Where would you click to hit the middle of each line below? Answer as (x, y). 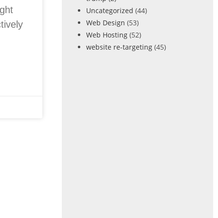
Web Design (105, 23)
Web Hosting (107, 35)
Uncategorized (109, 10)
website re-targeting (119, 47)
